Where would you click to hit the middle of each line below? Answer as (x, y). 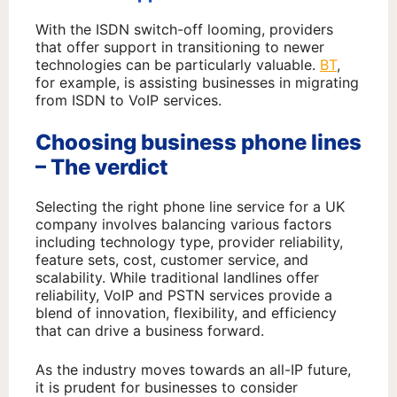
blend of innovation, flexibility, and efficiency (186, 313)
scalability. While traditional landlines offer (177, 278)
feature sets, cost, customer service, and (172, 260)
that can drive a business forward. (150, 331)
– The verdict (102, 167)
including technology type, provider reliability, (189, 242)
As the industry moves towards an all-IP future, (193, 370)
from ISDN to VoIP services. (128, 101)
